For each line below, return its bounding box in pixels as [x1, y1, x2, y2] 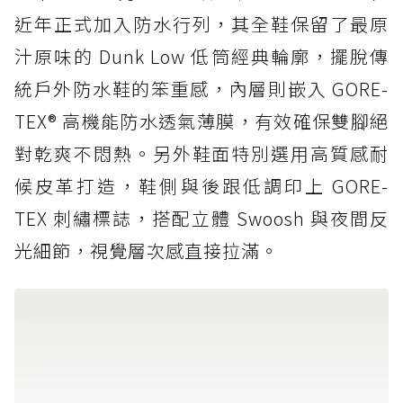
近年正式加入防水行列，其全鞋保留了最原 [14, 11, 389, 38]
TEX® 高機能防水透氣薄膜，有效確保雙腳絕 [14, 108, 389, 135]
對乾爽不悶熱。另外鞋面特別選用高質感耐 [14, 140, 389, 167]
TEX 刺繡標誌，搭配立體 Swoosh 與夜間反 [14, 205, 389, 232]
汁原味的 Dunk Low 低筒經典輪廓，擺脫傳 [14, 43, 389, 70]
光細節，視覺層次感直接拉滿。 [14, 237, 279, 264]
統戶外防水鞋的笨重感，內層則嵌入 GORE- [14, 76, 389, 103]
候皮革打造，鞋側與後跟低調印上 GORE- [14, 173, 389, 200]
